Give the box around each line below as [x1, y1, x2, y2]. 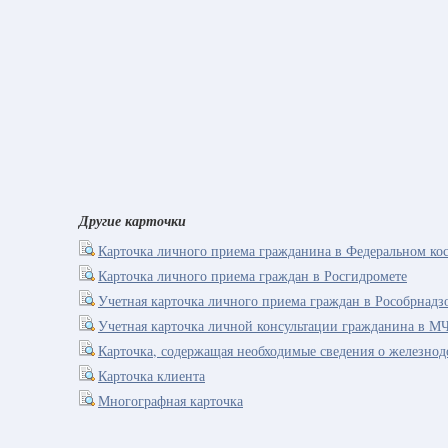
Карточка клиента [98, 366, 205, 385]
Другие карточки [79, 211, 186, 231]
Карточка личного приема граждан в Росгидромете [98, 266, 407, 285]
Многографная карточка [98, 391, 243, 410]
